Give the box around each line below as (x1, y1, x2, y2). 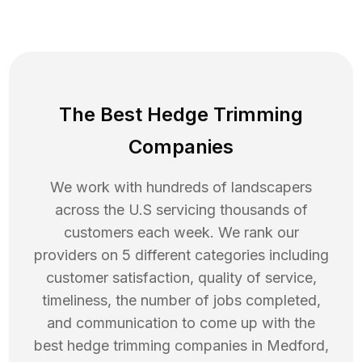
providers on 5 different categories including (33, 246, 329, 264)
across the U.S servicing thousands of (54, 201, 308, 219)
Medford (266, 337, 325, 355)
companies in (170, 337, 267, 355)
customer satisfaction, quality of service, (45, 269, 317, 287)
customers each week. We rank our (63, 224, 299, 242)
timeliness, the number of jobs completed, (41, 292, 321, 309)
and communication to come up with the (47, 314, 315, 332)
